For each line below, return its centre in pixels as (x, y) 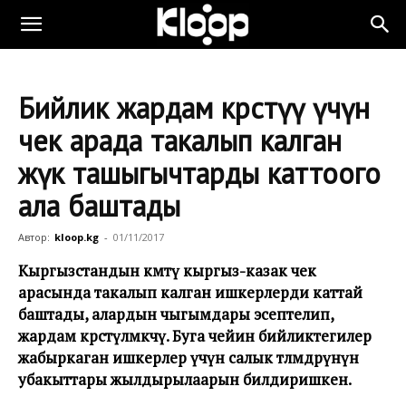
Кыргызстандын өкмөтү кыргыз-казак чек (167, 271)
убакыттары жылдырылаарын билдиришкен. (185, 379)
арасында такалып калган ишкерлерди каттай (190, 292)
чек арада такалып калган (180, 140)
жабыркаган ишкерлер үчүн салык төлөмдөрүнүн (188, 358)
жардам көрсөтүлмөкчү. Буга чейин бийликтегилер (195, 336)
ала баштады (99, 206)
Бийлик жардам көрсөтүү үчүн (194, 108)
